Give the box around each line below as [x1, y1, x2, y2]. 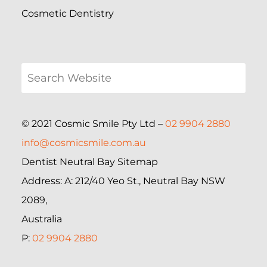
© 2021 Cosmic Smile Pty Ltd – [21, 118, 165, 130]
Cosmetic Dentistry [21, 8, 114, 20]
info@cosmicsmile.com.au [21, 137, 146, 149]
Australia [21, 213, 62, 225]
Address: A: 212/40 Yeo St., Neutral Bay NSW [21, 175, 225, 187]
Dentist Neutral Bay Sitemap [21, 156, 158, 168]
